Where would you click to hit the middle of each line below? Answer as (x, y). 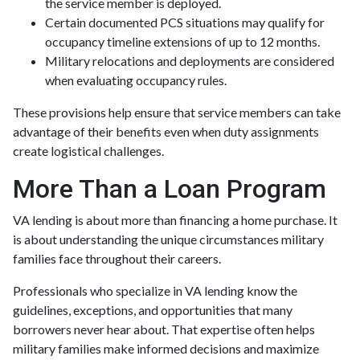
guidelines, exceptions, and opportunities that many (153, 310)
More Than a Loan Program (170, 189)
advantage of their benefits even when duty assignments (166, 131)
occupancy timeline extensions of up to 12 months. (182, 41)
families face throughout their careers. (117, 258)
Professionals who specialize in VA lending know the (155, 290)
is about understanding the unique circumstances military (168, 239)
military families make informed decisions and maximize (166, 348)
